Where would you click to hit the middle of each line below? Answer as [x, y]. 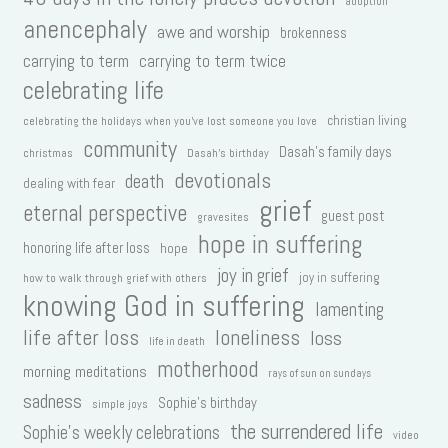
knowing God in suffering [164, 306]
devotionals [222, 181]
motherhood [207, 370]
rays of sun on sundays [319, 374]
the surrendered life [306, 432]
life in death [177, 342]
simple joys [120, 404]
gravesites [223, 217]
